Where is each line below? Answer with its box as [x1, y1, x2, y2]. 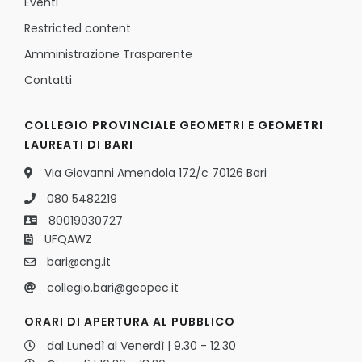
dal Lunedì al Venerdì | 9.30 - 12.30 [47, 337, 236, 354]
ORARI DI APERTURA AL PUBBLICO [24, 313, 235, 330]
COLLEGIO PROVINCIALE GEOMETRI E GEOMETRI [24, 116, 323, 133]
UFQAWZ [44, 230, 92, 247]
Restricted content [24, 19, 131, 36]
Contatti [24, 71, 72, 88]
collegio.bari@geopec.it [47, 279, 179, 296]
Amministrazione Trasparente [24, 45, 192, 62]
